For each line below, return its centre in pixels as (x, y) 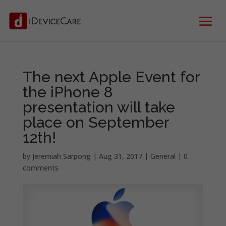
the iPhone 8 (67, 92)
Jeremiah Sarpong (61, 156)
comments (40, 168)
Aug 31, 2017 (120, 156)
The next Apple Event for (111, 77)
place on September (96, 122)
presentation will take (99, 107)
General (163, 156)
